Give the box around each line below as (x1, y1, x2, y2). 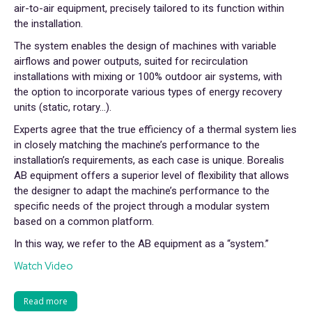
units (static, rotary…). (14, 101, 111, 114)
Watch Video (14, 259, 73, 273)
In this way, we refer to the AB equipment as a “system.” (14, 237, 269, 250)
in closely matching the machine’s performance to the (14, 139, 260, 151)
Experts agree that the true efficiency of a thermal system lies (14, 123, 297, 136)
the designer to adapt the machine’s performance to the (14, 185, 270, 197)
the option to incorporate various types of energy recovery (14, 86, 282, 98)
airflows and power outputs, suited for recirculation (14, 55, 248, 68)
